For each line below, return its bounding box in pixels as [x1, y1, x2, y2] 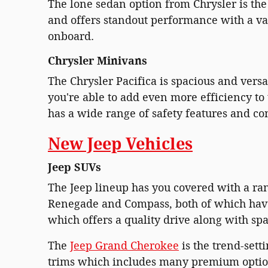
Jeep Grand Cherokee [70, 239, 179, 253]
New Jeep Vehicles [48, 135, 193, 154]
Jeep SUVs [48, 160, 101, 174]
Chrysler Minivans [48, 54, 147, 68]
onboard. [48, 29, 94, 43]
